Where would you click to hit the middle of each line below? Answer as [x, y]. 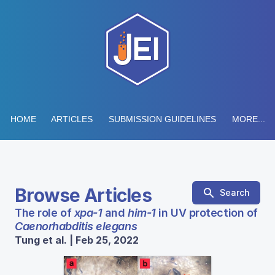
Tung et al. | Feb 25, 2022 [77, 240]
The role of [45, 213]
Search [235, 192]
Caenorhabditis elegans [76, 226]
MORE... [248, 119]
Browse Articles [83, 195]
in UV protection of [207, 213]
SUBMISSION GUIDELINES [162, 119]
